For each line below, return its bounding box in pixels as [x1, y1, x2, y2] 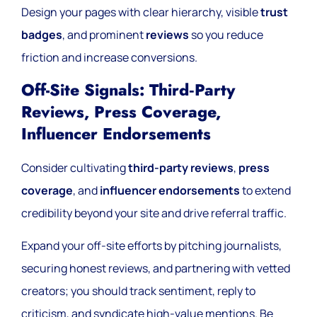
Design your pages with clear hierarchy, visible [21, 4, 260, 21]
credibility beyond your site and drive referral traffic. [21, 204, 287, 221]
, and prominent [62, 27, 146, 43]
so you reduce [189, 27, 263, 43]
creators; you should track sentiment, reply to [21, 282, 255, 299]
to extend [240, 182, 291, 198]
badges [21, 27, 62, 43]
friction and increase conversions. [21, 50, 197, 66]
